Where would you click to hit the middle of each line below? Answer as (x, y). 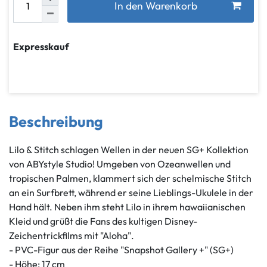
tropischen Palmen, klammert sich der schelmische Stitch (130, 178)
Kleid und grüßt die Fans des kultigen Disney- (103, 221)
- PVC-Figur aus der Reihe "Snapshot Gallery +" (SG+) (121, 249)
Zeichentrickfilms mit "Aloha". (72, 235)
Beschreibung (56, 121)
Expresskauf (41, 46)
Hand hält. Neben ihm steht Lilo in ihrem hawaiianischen (127, 207)
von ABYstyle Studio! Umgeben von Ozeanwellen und (120, 164)
